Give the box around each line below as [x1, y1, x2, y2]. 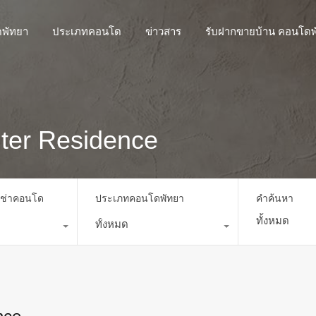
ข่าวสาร [145, 25, 181, 37]
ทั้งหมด [95, 217, 128, 230]
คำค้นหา [256, 192, 294, 204]
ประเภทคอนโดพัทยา [95, 192, 184, 204]
